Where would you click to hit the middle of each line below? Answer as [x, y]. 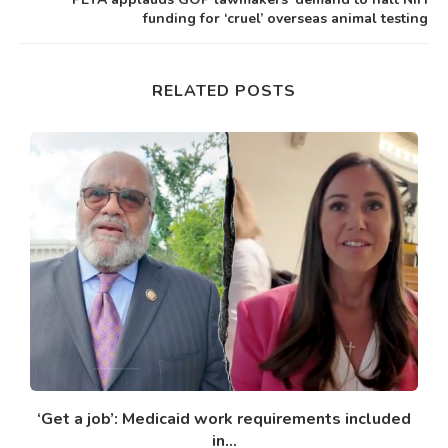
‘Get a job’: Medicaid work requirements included [224, 418]
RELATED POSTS [224, 91]
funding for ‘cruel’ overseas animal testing [285, 19]
